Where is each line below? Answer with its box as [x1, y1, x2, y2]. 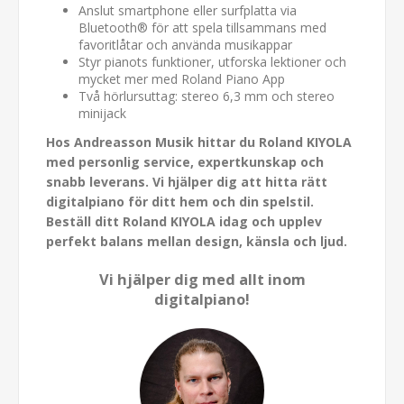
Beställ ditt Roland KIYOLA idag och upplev [46, 212, 322, 230]
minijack [78, 104, 126, 122]
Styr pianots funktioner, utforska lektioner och [78, 52, 346, 70]
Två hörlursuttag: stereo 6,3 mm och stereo [78, 87, 335, 105]
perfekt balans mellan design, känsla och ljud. [46, 232, 347, 250]
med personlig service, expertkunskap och [46, 152, 324, 170]
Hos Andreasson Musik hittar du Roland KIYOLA [46, 133, 352, 151]
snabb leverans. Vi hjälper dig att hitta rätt [46, 172, 327, 190]
